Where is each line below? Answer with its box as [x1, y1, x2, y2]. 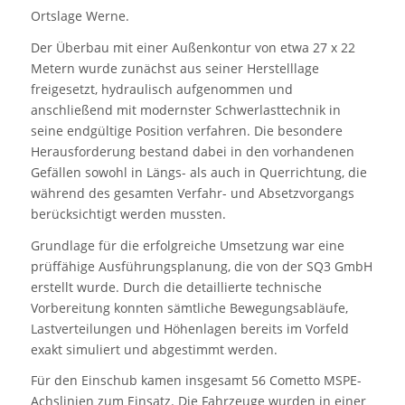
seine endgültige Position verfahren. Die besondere [30, 121, 343, 139]
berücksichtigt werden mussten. [30, 204, 226, 222]
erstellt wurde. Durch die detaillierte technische [30, 278, 322, 296]
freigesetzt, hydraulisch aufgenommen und [30, 80, 293, 98]
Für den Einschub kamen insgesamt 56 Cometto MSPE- [30, 372, 362, 390]
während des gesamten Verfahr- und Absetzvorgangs [30, 184, 354, 202]
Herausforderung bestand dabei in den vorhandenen [30, 142, 354, 160]
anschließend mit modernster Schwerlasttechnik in [30, 100, 341, 118]
